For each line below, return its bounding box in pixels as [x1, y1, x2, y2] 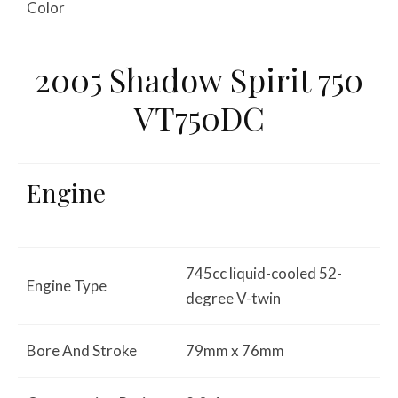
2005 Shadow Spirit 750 [35, 57, 363, 100]
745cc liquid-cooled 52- [186, 263, 342, 283]
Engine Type [27, 275, 107, 295]
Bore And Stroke [27, 340, 137, 360]
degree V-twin [186, 288, 281, 307]
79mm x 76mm [186, 340, 284, 360]
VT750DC [133, 95, 265, 139]
